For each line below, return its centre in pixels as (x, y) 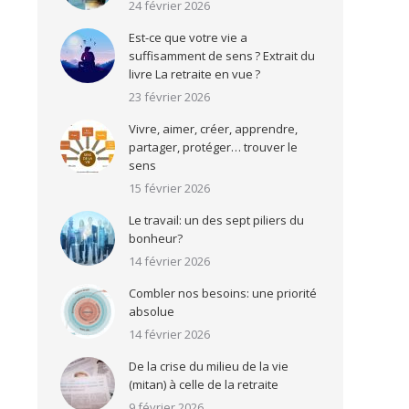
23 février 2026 (169, 97)
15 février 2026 (169, 188)
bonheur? (156, 238)
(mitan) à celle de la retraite (204, 384)
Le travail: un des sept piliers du (216, 220)
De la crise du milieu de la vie (209, 366)
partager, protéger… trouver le (213, 147)
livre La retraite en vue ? (194, 74)
